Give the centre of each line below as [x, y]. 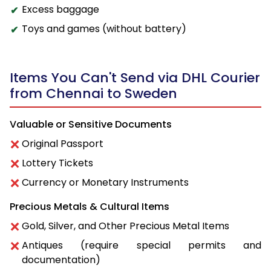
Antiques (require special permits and [142, 245]
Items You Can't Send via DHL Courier [135, 77]
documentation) [61, 260]
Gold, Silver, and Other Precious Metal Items [126, 226]
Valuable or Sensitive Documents [91, 124]
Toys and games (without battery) [104, 28]
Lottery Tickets [57, 163]
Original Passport [63, 143]
